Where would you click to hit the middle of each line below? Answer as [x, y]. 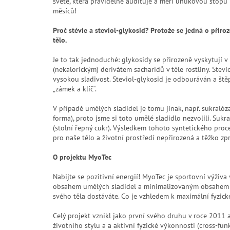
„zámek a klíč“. [75, 89]
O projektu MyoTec [82, 157]
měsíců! [65, 11]
